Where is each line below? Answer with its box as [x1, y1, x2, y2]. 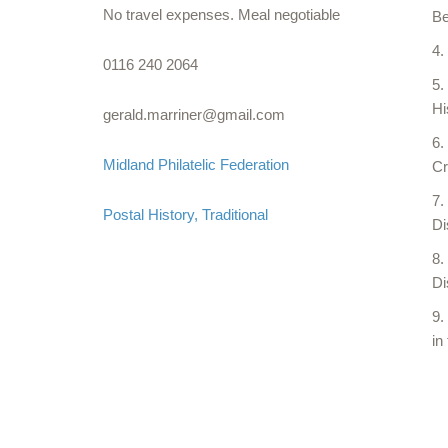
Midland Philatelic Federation [103, 156, 290, 173]
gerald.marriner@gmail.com [103, 106, 286, 123]
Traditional [202, 206, 269, 223]
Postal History [103, 206, 195, 223]
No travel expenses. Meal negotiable [103, 6, 341, 23]
